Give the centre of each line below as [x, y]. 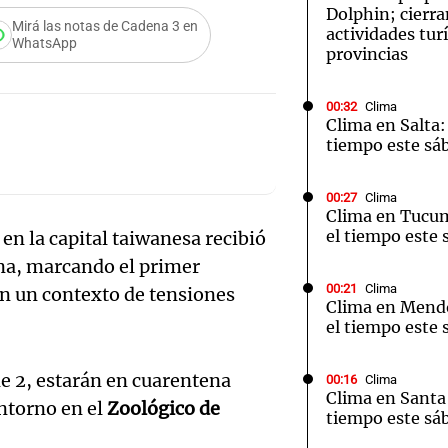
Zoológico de [163, 408]
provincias [367, 54]
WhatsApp [45, 43]
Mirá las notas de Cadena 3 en [105, 26]
